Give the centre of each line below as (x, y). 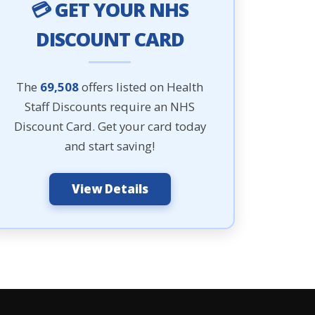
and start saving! (110, 146)
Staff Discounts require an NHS (110, 107)
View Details (110, 189)
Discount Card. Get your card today (110, 126)
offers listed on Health (141, 87)
